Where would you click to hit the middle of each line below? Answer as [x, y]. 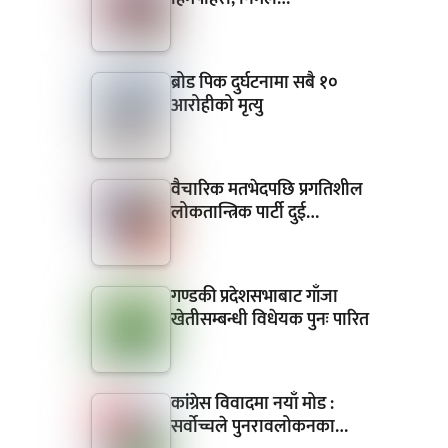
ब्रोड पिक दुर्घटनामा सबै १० [254, 83]
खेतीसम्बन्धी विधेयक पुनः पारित [269, 320]
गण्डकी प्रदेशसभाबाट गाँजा [254, 297]
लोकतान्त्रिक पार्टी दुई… [244, 213]
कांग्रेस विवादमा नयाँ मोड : [252, 404]
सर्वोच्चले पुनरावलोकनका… [259, 427]
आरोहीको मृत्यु [216, 106]
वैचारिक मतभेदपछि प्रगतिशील [266, 190]
